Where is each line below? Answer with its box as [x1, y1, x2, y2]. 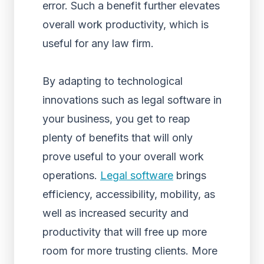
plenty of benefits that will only [42, 131, 193, 144]
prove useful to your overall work [42, 150, 204, 163]
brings [173, 169, 206, 181]
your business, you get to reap [42, 113, 190, 125]
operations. [42, 169, 100, 181]
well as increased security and [42, 207, 189, 219]
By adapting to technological [42, 75, 183, 87]
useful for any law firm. [42, 37, 154, 49]
